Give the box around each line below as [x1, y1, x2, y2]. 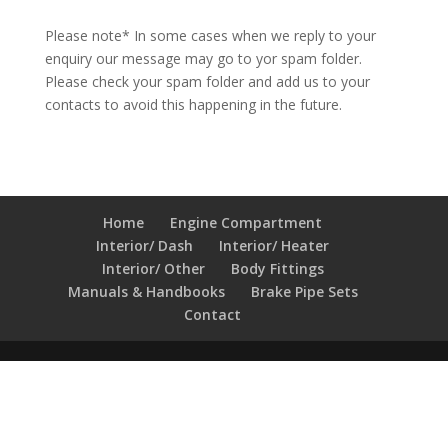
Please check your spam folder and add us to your [44, 72, 370, 91]
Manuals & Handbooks [67, 282, 225, 301]
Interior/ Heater [219, 236, 330, 255]
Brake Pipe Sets [250, 282, 358, 301]
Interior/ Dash [96, 236, 194, 255]
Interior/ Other [101, 259, 205, 278]
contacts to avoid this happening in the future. [44, 95, 342, 114]
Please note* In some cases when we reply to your [44, 26, 376, 45]
